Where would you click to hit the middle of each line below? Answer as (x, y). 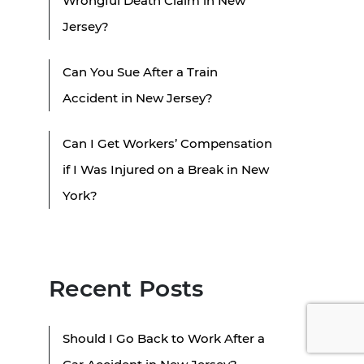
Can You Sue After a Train (140, 71)
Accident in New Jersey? (138, 97)
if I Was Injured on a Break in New (166, 169)
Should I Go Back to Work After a (164, 338)
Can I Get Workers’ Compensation (167, 143)
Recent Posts (126, 288)
